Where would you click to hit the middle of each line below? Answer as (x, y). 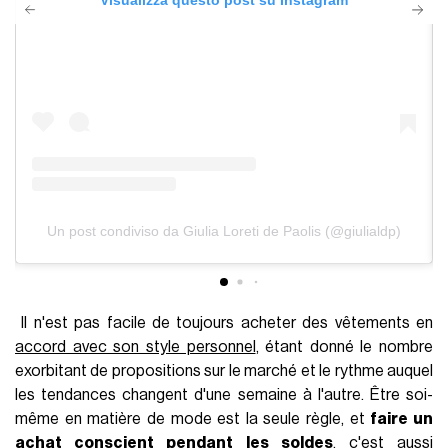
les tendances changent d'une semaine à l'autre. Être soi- (224, 394)
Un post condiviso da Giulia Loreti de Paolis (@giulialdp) (224, 230)
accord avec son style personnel (135, 346)
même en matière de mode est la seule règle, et (193, 418)
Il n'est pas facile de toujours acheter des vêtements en (224, 322)
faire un (401, 418)
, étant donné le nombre (344, 346)
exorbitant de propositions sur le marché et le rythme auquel (224, 370)
